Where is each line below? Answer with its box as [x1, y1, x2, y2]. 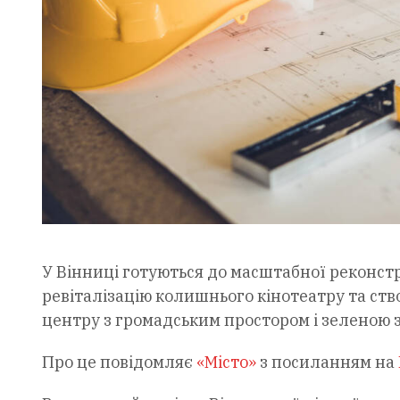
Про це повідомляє [41, 351, 196, 372]
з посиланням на [255, 351, 398, 372]
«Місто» [196, 351, 256, 372]
